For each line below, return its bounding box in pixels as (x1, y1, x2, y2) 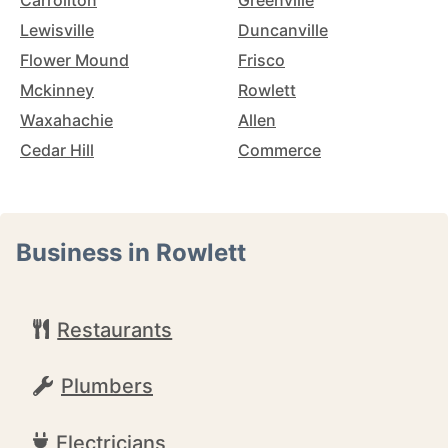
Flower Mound (20, 50, 129, 70)
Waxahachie (20, 110, 113, 130)
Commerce (238, 140, 321, 160)
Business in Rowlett (16, 238, 246, 267)
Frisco (238, 50, 285, 70)
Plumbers (61, 374, 153, 398)
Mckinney (20, 80, 94, 100)
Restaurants (57, 317, 173, 342)
